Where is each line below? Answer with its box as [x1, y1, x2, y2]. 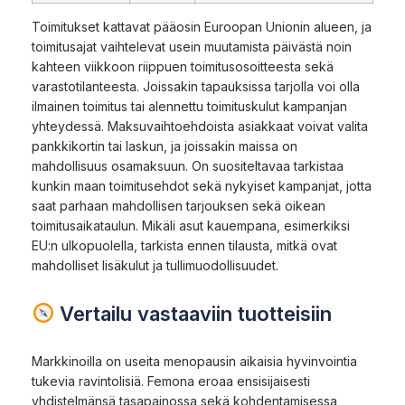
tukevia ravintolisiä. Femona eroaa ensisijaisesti [32, 372, 310, 389]
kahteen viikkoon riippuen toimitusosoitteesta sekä [32, 58, 334, 74]
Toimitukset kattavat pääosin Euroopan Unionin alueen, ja [32, 18, 372, 34]
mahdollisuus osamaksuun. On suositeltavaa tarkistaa [32, 157, 344, 174]
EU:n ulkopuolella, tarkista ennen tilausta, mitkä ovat [32, 237, 337, 253]
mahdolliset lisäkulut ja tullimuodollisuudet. [32, 257, 278, 273]
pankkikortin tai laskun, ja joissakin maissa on [32, 137, 297, 154]
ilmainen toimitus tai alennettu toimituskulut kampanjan [32, 98, 347, 114]
